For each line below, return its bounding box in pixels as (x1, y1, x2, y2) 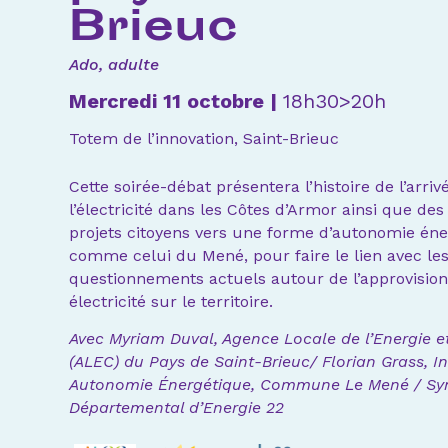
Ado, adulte (68, 54, 159, 74)
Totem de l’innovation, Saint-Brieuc (68, 129, 339, 149)
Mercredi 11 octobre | (68, 89, 283, 114)
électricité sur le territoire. (68, 291, 273, 311)
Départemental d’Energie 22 (68, 398, 289, 418)
